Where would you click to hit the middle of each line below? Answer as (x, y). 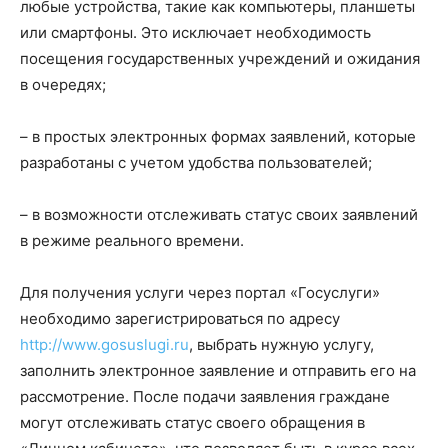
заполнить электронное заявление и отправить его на (218, 371)
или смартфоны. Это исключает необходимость (195, 33)
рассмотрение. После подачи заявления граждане (205, 397)
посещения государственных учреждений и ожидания (220, 59)
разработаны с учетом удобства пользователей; (196, 163)
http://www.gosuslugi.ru (104, 345)
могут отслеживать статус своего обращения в (192, 423)
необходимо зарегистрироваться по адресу (180, 319)
